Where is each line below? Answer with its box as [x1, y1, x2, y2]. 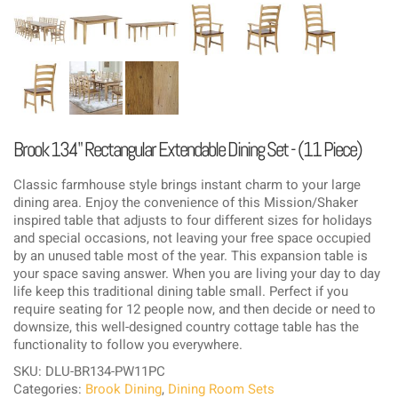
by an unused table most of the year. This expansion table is [13, 246, 368, 267]
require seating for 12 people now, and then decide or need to [13, 299, 376, 320]
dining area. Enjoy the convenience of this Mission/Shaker [13, 193, 358, 213]
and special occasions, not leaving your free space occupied [13, 228, 370, 249]
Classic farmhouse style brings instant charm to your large [13, 175, 361, 195]
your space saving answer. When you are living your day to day [13, 264, 380, 284]
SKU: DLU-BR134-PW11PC [13, 362, 165, 382]
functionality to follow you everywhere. [13, 335, 243, 355]
